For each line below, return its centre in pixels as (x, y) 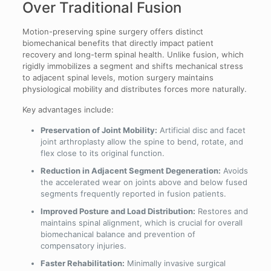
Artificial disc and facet (201, 130)
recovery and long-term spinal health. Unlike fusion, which (133, 55)
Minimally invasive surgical (175, 263)
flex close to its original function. (102, 153)
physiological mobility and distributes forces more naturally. (134, 89)
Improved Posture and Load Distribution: (118, 211)
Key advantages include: (68, 110)
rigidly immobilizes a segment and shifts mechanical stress (132, 66)
